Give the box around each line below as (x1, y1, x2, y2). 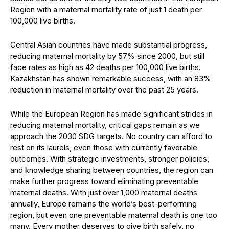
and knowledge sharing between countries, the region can (10, 165, 213, 175)
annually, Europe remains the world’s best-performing (10, 199, 197, 209)
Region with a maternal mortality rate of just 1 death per (10, 5, 202, 14)
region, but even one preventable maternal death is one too (10, 210, 217, 220)
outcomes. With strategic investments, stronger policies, (10, 154, 209, 164)
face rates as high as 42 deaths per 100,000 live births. (10, 62, 201, 72)
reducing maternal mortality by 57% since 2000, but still (10, 51, 204, 61)
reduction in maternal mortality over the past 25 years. (10, 85, 198, 95)
